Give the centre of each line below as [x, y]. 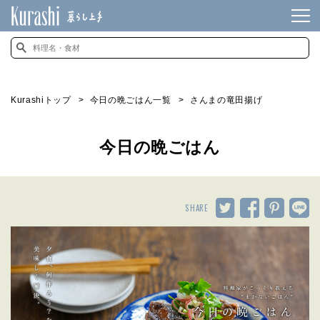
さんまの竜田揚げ [226, 100]
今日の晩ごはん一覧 [130, 100]
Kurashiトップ [41, 100]
